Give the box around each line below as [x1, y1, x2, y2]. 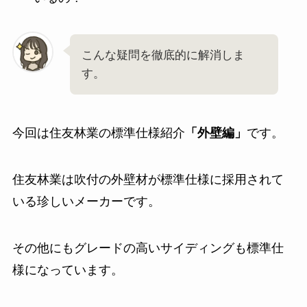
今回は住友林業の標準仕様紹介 [12, 126, 185, 140]
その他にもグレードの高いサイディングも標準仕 [12, 241, 284, 255]
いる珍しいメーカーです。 [12, 194, 160, 208]
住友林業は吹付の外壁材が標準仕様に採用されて [12, 172, 284, 186]
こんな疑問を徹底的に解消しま [81, 49, 245, 62]
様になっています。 [12, 262, 123, 277]
